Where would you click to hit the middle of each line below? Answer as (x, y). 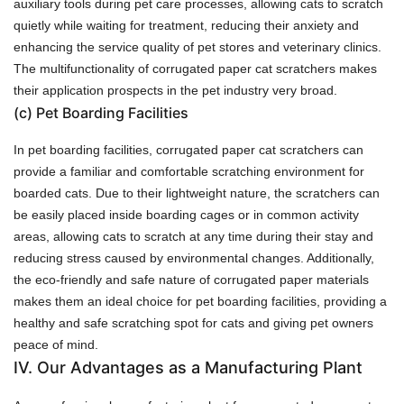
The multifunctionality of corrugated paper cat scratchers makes (195, 68)
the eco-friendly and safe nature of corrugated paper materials (191, 279)
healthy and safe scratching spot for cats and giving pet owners (193, 322)
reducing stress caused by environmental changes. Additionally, (194, 257)
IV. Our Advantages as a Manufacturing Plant (188, 367)
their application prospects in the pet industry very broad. (175, 90)
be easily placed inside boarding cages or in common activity (186, 214)
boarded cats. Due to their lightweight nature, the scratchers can (197, 193)
